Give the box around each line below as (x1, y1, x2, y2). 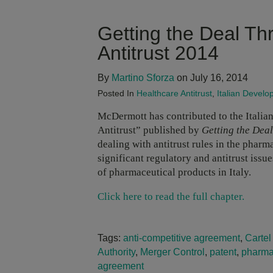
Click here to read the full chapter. (97, 190, 244, 202)
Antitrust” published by (97, 124, 202, 136)
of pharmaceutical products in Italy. (97, 166, 251, 178)
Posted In (97, 88, 136, 99)
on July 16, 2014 (174, 73, 248, 83)
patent (210, 246, 236, 257)
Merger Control (140, 246, 205, 257)
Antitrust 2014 (97, 42, 219, 65)
